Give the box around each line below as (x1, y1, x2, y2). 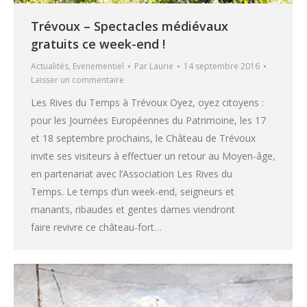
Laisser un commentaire (31, 74, 124, 86)
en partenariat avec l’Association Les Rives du (31, 167, 232, 181)
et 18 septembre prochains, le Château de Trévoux (31, 132, 256, 145)
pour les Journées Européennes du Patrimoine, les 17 (31, 114, 266, 127)
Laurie (149, 60, 173, 73)
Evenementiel (73, 60, 124, 73)
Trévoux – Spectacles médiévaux (31, 18, 228, 35)
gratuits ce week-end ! (31, 36, 165, 53)
